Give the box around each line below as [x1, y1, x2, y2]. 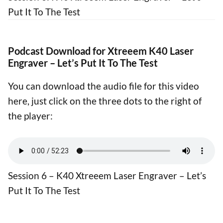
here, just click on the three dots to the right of [8, 95, 202, 107]
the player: [8, 110, 53, 121]
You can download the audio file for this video [8, 80, 199, 92]
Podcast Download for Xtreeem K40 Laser [8, 44, 194, 57]
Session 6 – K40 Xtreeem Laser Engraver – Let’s [8, 170, 206, 182]
